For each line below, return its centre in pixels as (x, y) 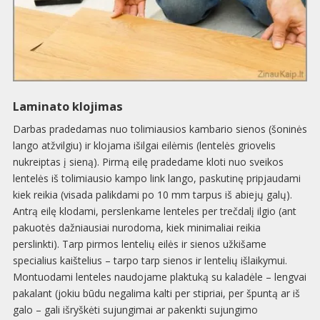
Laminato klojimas (67, 107)
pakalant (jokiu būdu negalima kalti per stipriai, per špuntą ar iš (156, 294)
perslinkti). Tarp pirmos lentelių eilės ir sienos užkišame (139, 244)
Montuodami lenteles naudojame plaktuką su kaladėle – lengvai (159, 277)
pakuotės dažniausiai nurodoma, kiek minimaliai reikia (136, 228)
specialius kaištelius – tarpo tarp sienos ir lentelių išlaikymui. (150, 261)
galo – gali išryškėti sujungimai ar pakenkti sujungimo (135, 310)
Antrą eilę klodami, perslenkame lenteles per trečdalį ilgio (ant (154, 211)
